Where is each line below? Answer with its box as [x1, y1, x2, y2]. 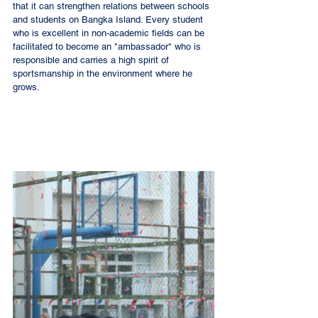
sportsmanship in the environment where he [13, 67, 195, 79]
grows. [13, 81, 42, 92]
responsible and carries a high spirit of [13, 54, 172, 65]
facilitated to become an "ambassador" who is [13, 40, 204, 52]
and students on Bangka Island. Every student [13, 13, 206, 25]
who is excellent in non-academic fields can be [13, 27, 207, 38]
